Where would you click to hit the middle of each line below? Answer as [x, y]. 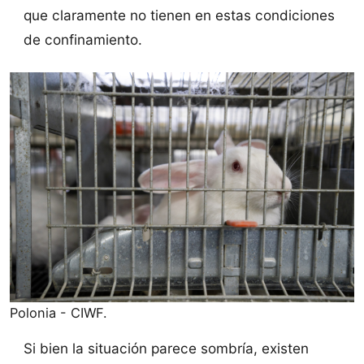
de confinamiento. [82, 39]
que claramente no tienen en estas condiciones [179, 15]
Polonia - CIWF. [58, 312]
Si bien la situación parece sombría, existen [166, 348]
